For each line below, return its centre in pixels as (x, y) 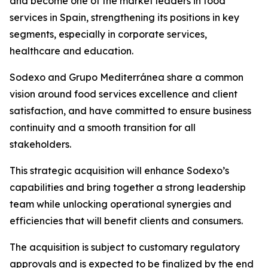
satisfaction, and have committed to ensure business (130, 111)
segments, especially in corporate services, (108, 34)
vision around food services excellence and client (124, 94)
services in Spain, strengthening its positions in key (124, 17)
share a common (205, 77)
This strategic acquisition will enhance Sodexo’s (119, 170)
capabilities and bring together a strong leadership (128, 187)
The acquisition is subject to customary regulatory (125, 247)
